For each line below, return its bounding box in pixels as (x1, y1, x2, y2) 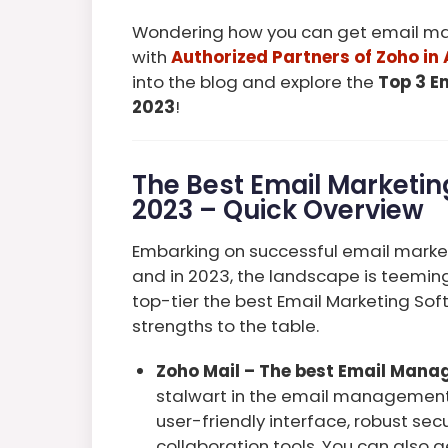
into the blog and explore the (132, 69, 378, 94)
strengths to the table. (132, 313, 319, 338)
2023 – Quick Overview (132, 191, 424, 228)
